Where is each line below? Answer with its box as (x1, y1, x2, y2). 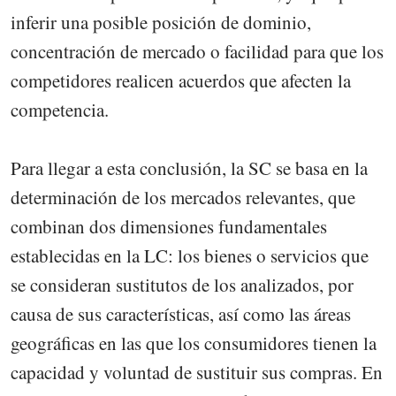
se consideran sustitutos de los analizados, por (11, 271, 354, 297)
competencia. (11, 96, 109, 122)
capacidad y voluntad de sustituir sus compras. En (11, 359, 383, 385)
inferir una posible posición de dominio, (11, 9, 311, 34)
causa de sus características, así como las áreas (11, 301, 351, 326)
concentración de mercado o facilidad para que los (11, 38, 384, 64)
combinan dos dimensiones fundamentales (11, 213, 327, 239)
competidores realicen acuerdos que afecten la (11, 67, 351, 93)
